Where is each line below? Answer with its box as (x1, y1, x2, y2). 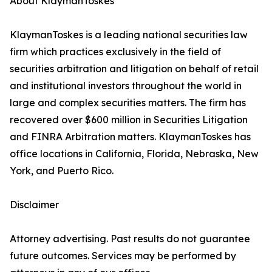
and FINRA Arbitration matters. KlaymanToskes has (10, 131, 251, 143)
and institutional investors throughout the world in (10, 80, 242, 92)
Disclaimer (10, 199, 59, 211)
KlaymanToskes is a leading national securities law (10, 29, 248, 41)
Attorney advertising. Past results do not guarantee (10, 233, 250, 245)
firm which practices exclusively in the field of (10, 46, 221, 58)
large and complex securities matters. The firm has (10, 97, 246, 109)
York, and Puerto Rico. (10, 165, 114, 177)
